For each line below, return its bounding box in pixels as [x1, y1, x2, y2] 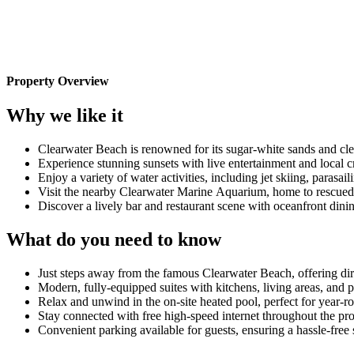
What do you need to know [6, 228, 221, 250]
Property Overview [6, 73, 109, 88]
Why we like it [6, 104, 123, 126]
